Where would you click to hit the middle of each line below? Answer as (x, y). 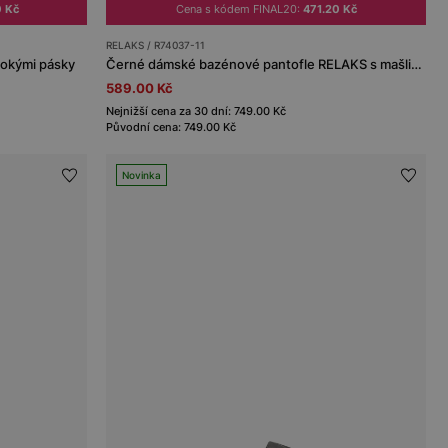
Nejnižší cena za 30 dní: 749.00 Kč (196, 111)
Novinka (142, 175)
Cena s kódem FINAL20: (239, 9)
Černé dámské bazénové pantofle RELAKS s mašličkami (417, 64)
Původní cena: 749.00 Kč (171, 127)
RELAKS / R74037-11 (156, 45)
